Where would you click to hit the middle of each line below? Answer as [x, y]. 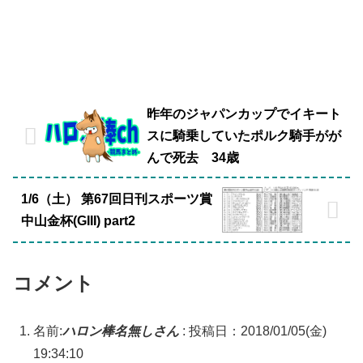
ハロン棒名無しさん [121, 331]
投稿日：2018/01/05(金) [258, 331]
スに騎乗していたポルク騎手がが [243, 136]
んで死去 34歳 [192, 158]
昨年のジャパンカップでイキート [243, 114]
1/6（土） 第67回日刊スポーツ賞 [117, 199]
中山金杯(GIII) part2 [78, 220]
